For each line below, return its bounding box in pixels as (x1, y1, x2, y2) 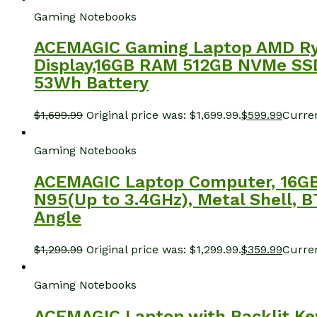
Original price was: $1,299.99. (86, 243, 241, 257)
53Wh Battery (34, 73, 149, 93)
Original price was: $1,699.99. (86, 108, 241, 122)
